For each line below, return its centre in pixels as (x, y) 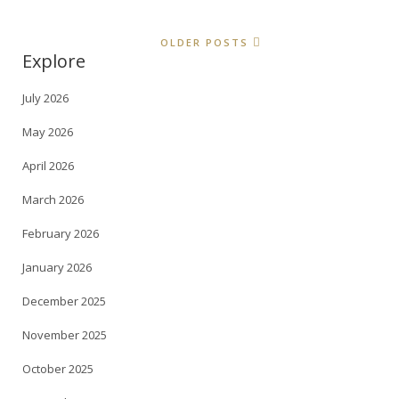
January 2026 (57, 268)
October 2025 (58, 369)
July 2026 (45, 98)
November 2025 (65, 335)
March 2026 (53, 200)
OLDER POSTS (204, 43)
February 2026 (61, 234)
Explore (54, 61)
